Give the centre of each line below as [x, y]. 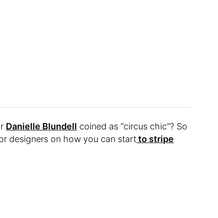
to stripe [155, 139]
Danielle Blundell [42, 127]
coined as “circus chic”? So [132, 127]
